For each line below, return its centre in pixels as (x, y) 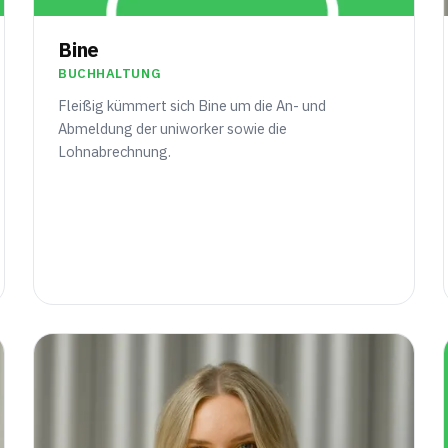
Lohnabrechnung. (115, 152)
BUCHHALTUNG (110, 74)
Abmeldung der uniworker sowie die (173, 129)
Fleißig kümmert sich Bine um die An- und (192, 106)
